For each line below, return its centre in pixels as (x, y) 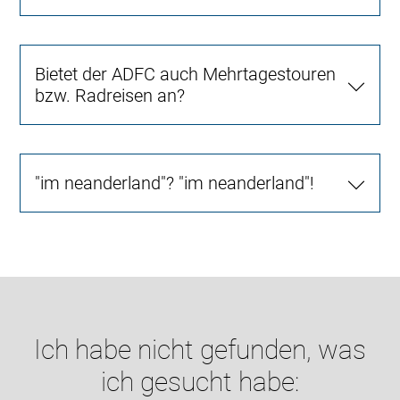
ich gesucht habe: (200, 381)
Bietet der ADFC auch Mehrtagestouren (186, 74)
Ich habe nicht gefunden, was (200, 349)
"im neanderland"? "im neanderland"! (175, 183)
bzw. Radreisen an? (110, 95)
